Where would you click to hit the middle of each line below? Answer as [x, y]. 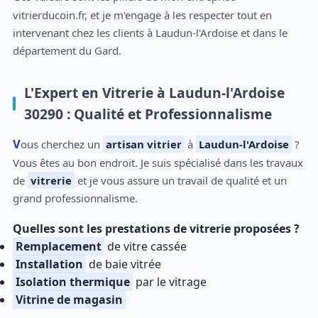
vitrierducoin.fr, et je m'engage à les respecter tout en [142, 15]
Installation [49, 264]
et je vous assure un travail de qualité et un [180, 181]
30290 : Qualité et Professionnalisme [148, 114]
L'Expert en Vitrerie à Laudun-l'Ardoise [154, 93]
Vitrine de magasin [69, 300]
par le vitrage [169, 282]
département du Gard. [67, 50]
